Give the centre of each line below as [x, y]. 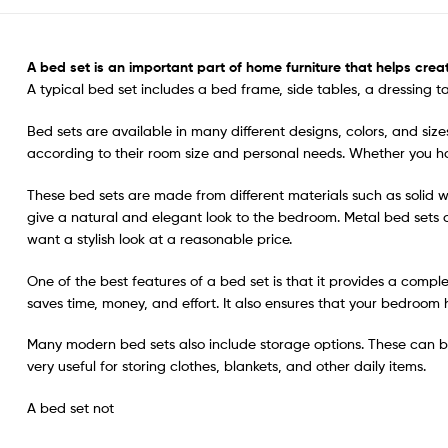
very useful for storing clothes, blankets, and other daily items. [226, 366]
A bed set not [70, 408]
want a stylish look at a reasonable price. [159, 238]
